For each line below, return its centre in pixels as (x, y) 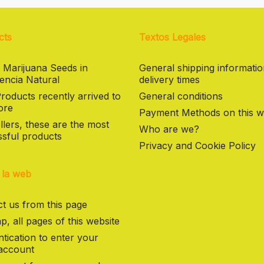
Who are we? (169, 129)
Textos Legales (172, 37)
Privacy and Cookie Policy (197, 145)
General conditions (181, 96)
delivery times (169, 79)
